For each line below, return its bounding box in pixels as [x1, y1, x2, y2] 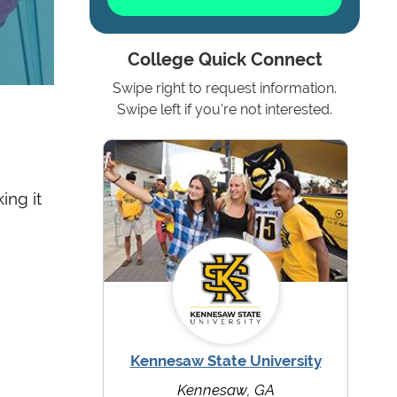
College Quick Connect [127, 50, 323, 71]
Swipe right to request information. [113, 80, 337, 97]
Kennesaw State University [129, 352, 322, 370]
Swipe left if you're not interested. [117, 101, 332, 119]
